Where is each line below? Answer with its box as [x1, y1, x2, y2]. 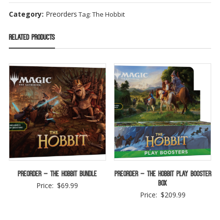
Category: [8, 9, 46, 19]
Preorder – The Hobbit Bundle [18, 171, 97, 179]
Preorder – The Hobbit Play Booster [114, 171, 211, 179]
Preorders [45, 9, 77, 19]
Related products [8, 34, 55, 42]
